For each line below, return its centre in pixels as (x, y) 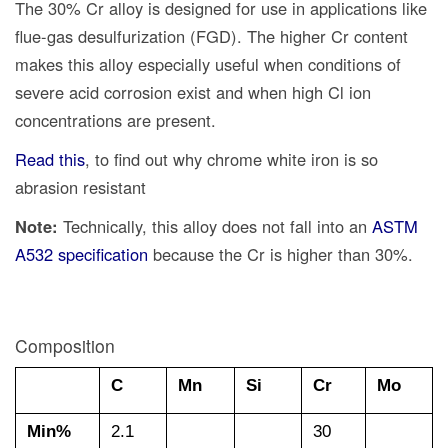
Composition (65, 345)
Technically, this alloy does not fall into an (215, 225)
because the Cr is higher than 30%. (280, 253)
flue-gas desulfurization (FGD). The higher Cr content (211, 35)
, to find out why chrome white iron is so (231, 158)
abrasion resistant (80, 186)
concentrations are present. (115, 119)
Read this (50, 158)
